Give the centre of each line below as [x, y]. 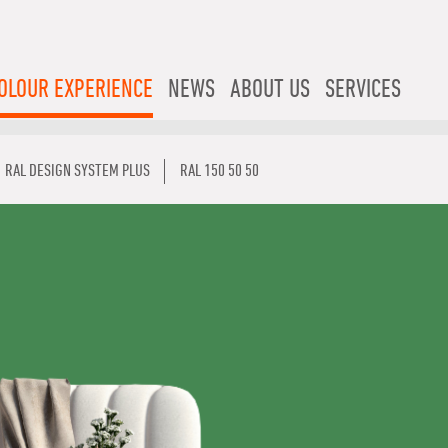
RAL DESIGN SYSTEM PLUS [77, 171]
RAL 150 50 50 [219, 171]
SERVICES [363, 90]
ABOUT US [270, 90]
